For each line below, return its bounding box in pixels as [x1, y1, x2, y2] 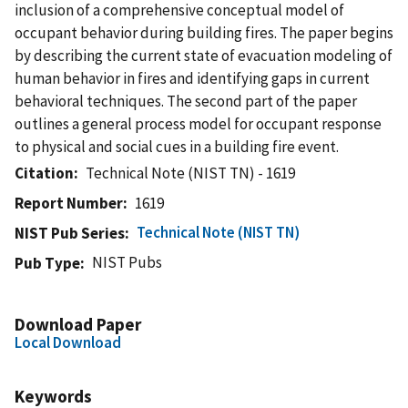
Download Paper [15, 312, 141, 335]
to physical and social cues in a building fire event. [15, 136, 339, 157]
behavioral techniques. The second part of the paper [15, 90, 357, 111]
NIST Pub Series [15, 222, 125, 243]
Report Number [15, 192, 123, 213]
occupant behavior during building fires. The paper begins [15, 22, 393, 43]
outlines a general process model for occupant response [15, 113, 382, 134]
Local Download [15, 331, 121, 352]
